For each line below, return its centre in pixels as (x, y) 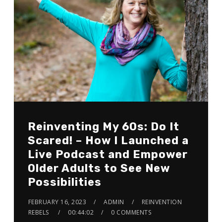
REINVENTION (162, 202)
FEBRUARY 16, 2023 (57, 202)
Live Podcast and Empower (108, 155)
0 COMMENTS (131, 213)
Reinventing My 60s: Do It (103, 127)
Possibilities (64, 182)
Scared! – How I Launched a (108, 141)
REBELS (38, 213)
